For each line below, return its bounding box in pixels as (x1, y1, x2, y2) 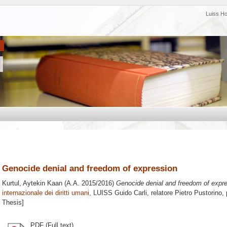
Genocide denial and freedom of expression (2, 163, 177, 173)
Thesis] (2, 199, 24, 207)
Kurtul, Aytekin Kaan (2, 179, 62, 187)
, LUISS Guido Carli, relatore (89, 189, 175, 197)
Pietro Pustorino (175, 189, 222, 197)
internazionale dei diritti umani (2, 189, 89, 197)
